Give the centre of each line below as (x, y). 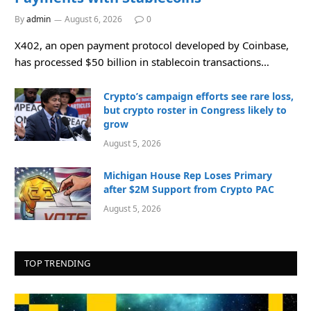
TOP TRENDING (58, 263)
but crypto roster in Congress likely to (195, 110)
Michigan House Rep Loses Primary (188, 175)
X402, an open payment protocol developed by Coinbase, (152, 45)
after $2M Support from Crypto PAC (189, 189)
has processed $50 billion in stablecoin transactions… (142, 61)
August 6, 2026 (93, 19)
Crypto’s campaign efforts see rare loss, (199, 96)
